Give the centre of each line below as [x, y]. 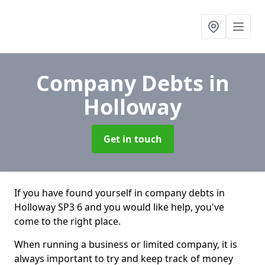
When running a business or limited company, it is [126, 244]
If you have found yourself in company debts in [119, 193]
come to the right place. [67, 221]
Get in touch [132, 139]
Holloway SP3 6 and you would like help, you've [119, 207]
